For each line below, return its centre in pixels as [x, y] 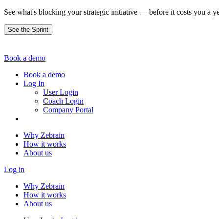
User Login [61, 92]
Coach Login [63, 101]
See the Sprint [28, 30]
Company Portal [68, 110]
